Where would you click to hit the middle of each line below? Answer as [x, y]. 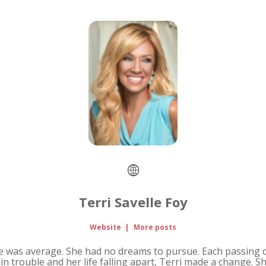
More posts [155, 227]
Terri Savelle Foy [133, 202]
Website [106, 227]
